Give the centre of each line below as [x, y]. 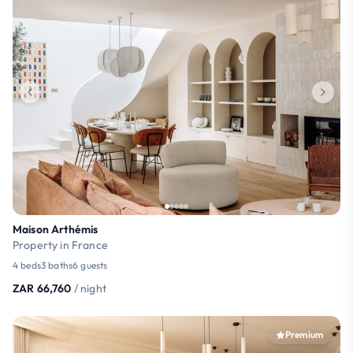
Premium [304, 334]
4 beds [27, 265]
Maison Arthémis [56, 229]
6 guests [90, 265]
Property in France [60, 245]
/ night [90, 288]
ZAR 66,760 [42, 288]
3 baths [57, 265]
